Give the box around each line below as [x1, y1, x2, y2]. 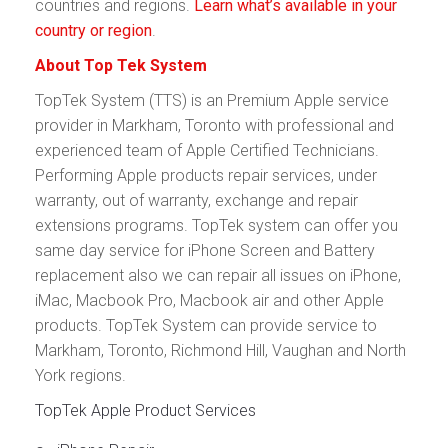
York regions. [35, 366, 126, 386]
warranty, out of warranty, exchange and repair [35, 191, 358, 211]
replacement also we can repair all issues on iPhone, [35, 266, 401, 286]
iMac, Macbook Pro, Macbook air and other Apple [35, 291, 384, 311]
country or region [35, 21, 152, 41]
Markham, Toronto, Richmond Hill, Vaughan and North [35, 341, 406, 361]
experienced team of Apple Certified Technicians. [35, 141, 379, 161]
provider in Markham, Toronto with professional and [35, 116, 394, 136]
